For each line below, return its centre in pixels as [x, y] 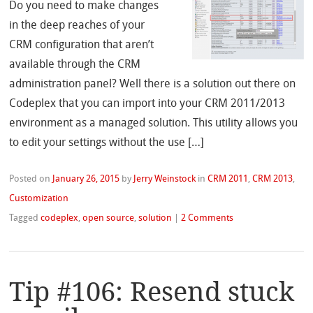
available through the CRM [75, 65]
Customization [39, 199]
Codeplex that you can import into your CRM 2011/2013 [147, 104]
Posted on [31, 180]
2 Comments [208, 219]
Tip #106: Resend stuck [152, 291]
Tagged [25, 219]
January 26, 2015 [86, 180]
